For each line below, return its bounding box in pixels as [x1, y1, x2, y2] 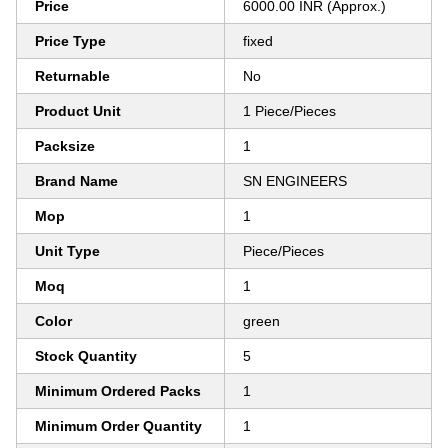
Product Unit [35, 103, 121, 119]
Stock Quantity [35, 348, 137, 364]
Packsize [35, 138, 95, 154]
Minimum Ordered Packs [35, 383, 201, 399]
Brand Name [35, 173, 118, 189]
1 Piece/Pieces [243, 103, 336, 119]
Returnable [35, 68, 110, 84]
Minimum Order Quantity [35, 418, 202, 434]
